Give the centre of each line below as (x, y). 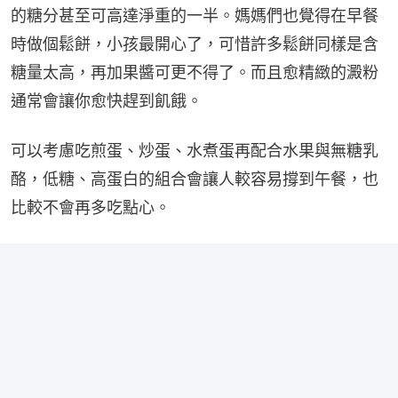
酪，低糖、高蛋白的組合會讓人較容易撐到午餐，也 (195, 179)
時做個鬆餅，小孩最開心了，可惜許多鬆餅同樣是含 (195, 44)
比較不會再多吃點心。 (91, 207)
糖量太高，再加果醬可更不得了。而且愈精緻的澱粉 (195, 72)
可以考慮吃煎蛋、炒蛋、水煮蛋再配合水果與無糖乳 (195, 150)
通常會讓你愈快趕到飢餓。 (107, 100)
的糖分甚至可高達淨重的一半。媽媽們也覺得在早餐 (195, 15)
